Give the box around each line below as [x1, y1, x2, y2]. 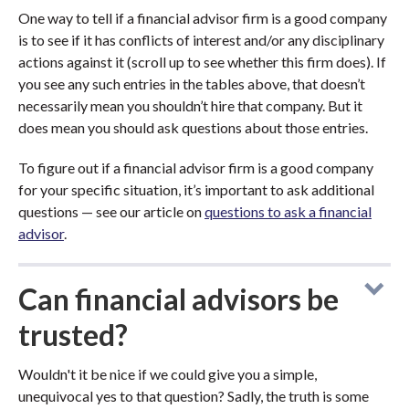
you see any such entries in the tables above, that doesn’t [18, 75, 365, 92]
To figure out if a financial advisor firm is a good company [18, 159, 373, 176]
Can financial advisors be [18, 281, 339, 317]
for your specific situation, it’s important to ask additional [18, 181, 374, 198]
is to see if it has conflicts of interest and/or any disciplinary [18, 31, 384, 48]
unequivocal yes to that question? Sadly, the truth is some [18, 387, 369, 404]
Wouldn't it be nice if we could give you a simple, [18, 365, 317, 383]
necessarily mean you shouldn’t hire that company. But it [18, 97, 362, 114]
